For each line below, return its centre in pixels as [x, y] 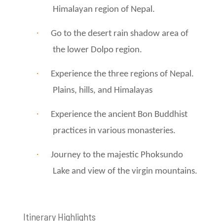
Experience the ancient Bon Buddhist [119, 114]
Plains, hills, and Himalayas [103, 90]
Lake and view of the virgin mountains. [125, 171]
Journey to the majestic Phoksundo [117, 155]
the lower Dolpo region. [97, 50]
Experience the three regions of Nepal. [122, 74]
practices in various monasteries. [114, 131]
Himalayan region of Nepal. [104, 9]
